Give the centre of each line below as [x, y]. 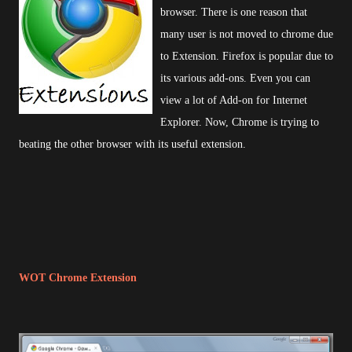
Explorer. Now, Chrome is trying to [240, 122]
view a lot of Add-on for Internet [234, 100]
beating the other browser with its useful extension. [132, 144]
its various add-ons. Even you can [235, 78]
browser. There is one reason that [234, 12]
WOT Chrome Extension [78, 278]
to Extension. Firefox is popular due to [247, 56]
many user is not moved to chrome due [247, 34]
